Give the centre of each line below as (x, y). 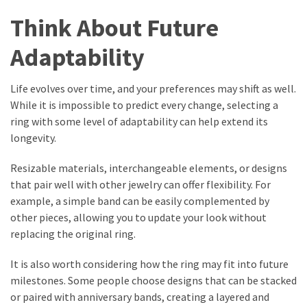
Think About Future (114, 27)
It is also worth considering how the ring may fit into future (149, 264)
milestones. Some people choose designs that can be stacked (153, 281)
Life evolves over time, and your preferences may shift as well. (153, 89)
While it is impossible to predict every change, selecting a (144, 105)
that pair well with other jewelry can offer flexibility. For (140, 185)
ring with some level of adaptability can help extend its (139, 122)
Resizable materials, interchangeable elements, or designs (149, 168)
